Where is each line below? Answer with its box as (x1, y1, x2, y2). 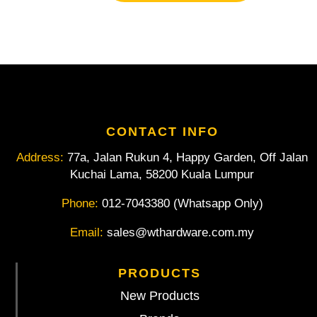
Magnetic (45, 8, 89, 23)
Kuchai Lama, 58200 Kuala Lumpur (70, 168, 254, 182)
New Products (120, 289, 200, 304)
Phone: (61, 197, 102, 211)
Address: (16, 151, 67, 165)
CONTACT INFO (105, 125, 219, 139)
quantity (45, 57, 85, 71)
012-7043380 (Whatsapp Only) (101, 197, 263, 211)
